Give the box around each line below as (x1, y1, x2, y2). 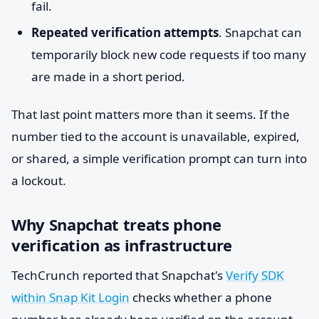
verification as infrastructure (11, 234, 233, 256)
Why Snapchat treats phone (11, 214, 221, 235)
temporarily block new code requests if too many (31, 46, 306, 63)
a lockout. (11, 172, 66, 189)
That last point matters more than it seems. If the (11, 106, 290, 122)
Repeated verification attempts (31, 24, 219, 41)
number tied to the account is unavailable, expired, (11, 128, 300, 145)
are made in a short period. (31, 68, 185, 85)
